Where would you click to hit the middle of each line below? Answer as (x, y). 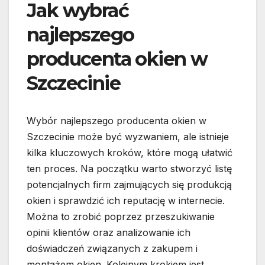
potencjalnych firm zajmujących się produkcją (129, 185)
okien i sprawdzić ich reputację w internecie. (126, 201)
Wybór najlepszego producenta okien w (117, 121)
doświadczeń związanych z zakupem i (112, 249)
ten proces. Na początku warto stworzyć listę (129, 169)
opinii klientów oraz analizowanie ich (109, 233)
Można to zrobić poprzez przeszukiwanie (121, 217)
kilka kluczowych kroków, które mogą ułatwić (130, 153)
